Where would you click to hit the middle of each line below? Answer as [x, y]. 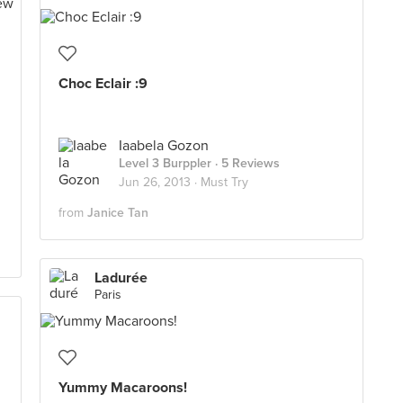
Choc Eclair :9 [103, 84]
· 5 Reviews [246, 163]
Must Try [224, 182]
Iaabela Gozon [164, 146]
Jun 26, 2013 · [160, 182]
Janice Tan [118, 213]
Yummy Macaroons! [123, 388]
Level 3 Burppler [165, 163]
